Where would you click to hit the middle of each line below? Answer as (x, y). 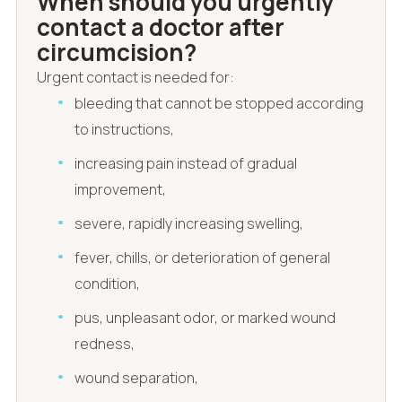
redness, (105, 343)
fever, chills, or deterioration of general (203, 257)
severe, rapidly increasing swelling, (189, 223)
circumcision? (116, 52)
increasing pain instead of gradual (186, 163)
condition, (108, 283)
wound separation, (137, 377)
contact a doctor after (160, 27)
